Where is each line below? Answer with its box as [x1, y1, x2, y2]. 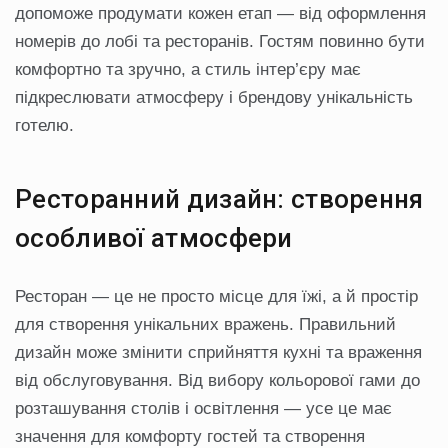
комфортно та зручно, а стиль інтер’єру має [15, 60, 361, 80]
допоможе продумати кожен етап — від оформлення [15, 4, 426, 24]
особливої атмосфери [15, 223, 293, 254]
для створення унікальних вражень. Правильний [15, 315, 396, 335]
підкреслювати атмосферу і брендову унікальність [15, 88, 413, 108]
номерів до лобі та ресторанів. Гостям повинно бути [15, 32, 425, 52]
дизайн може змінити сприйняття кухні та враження [15, 343, 422, 363]
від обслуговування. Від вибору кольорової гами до [15, 371, 420, 391]
